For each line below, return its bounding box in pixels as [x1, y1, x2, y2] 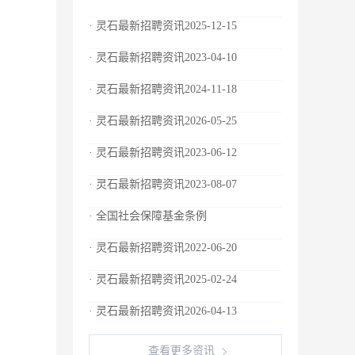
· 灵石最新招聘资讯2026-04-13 [89, 305, 237, 317]
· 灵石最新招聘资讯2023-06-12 [89, 147, 237, 158]
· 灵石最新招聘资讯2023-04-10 [89, 52, 237, 63]
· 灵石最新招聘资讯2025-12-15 [89, 20, 237, 32]
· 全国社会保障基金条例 [89, 210, 207, 222]
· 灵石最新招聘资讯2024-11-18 [89, 83, 237, 95]
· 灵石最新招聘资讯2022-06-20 [89, 242, 237, 254]
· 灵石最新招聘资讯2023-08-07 [89, 178, 237, 190]
